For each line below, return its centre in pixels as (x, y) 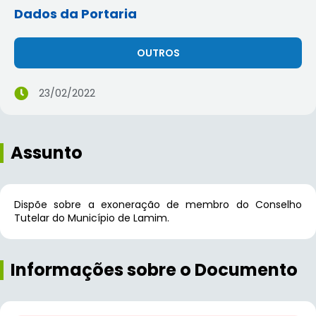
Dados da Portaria (75, 14)
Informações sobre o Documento (154, 270)
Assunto (47, 153)
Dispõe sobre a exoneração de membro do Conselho (158, 205)
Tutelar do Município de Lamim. (92, 218)
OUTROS (158, 53)
